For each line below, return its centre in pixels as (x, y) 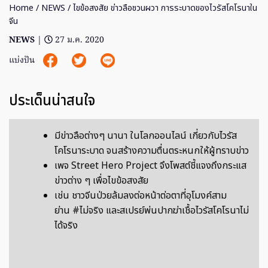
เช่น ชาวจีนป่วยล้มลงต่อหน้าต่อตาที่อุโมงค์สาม (141, 196)
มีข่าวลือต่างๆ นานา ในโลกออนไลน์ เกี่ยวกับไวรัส (146, 136)
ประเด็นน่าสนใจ (52, 101)
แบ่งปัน (23, 61)
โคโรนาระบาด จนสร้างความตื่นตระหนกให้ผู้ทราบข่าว (152, 151)
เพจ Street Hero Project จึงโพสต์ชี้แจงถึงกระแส (150, 166)
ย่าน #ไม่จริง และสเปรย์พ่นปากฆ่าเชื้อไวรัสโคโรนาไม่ (152, 211)
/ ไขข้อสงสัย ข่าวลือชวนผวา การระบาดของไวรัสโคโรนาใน (161, 8)
